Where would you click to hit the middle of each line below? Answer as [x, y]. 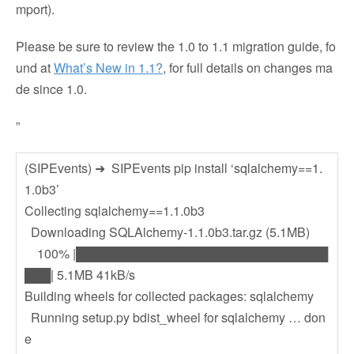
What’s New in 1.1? [108, 68]
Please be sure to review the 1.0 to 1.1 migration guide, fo [176, 46]
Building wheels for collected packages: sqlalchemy [169, 296]
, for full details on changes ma [248, 68]
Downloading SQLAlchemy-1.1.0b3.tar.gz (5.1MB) [167, 232]
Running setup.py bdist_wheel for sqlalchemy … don [175, 317]
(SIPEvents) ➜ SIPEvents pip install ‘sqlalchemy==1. [173, 168]
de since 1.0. [51, 89]
